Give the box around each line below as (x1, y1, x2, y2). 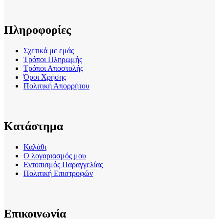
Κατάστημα (4, 119, 63, 132)
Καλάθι (23, 142, 46, 151)
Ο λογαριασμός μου (23, 151, 86, 160)
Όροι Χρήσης (23, 72, 66, 81)
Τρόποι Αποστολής (23, 64, 83, 72)
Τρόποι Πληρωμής (23, 55, 82, 64)
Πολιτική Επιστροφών (23, 169, 93, 177)
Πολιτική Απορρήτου (23, 81, 89, 90)
